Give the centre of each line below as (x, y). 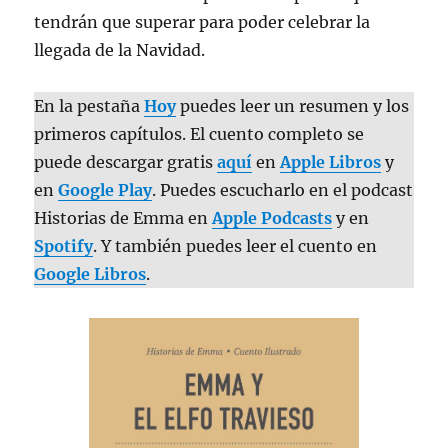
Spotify (64, 246)
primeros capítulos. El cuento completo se (199, 134)
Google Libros (90, 274)
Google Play (105, 190)
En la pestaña (89, 106)
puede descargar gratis (126, 162)
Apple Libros (331, 162)
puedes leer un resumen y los (293, 106)
